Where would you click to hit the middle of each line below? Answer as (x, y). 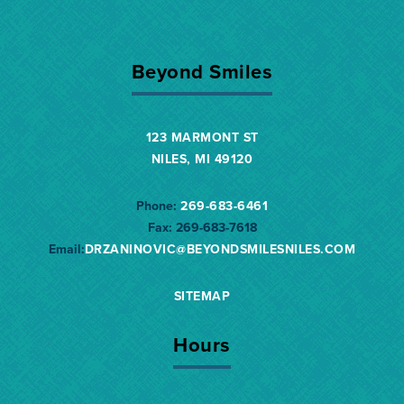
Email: (66, 249)
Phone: (156, 206)
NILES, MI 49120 (202, 159)
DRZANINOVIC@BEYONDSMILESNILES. (204, 249)
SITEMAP (202, 296)
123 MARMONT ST (202, 137)
